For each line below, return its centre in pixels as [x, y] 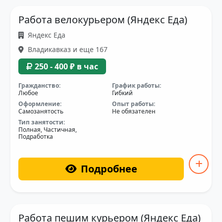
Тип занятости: [42, 122]
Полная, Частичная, [48, 129]
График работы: [137, 85]
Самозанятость [41, 111]
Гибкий [122, 93]
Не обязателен [134, 111]
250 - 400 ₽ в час [66, 66]
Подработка [36, 136]
